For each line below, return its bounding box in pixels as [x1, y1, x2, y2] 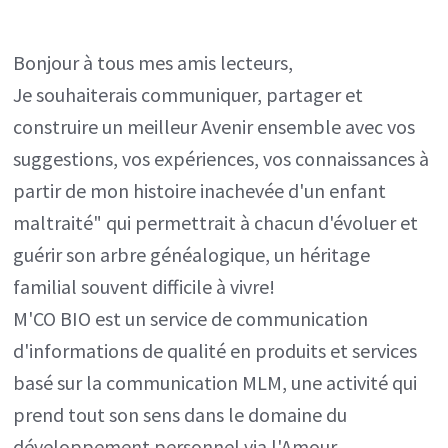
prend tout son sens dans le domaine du [13, 402, 348, 427]
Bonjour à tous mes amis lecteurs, [13, 50, 294, 75]
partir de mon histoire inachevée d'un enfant [13, 178, 387, 203]
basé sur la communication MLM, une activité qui [13, 370, 418, 395]
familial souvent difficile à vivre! [13, 274, 276, 299]
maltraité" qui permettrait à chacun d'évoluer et [13, 210, 419, 235]
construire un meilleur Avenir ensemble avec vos [13, 114, 416, 139]
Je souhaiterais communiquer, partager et [13, 82, 364, 107]
